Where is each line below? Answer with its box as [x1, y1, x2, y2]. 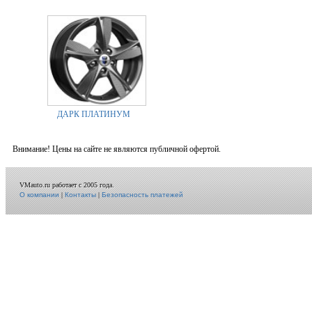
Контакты [65, 191, 96, 198]
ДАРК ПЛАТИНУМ [56, 109, 130, 119]
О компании [19, 191, 59, 198]
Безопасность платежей [102, 191, 183, 198]
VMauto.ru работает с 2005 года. [19, 181, 114, 189]
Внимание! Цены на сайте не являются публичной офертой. [13, 144, 221, 154]
